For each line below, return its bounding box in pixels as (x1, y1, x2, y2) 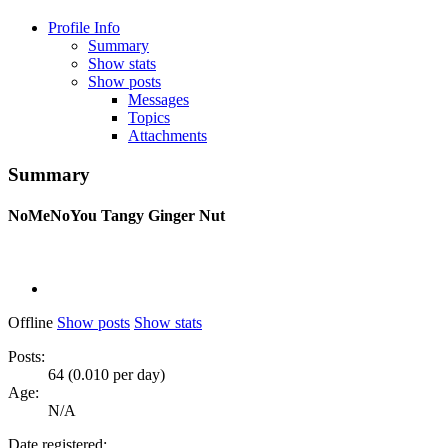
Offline (8, 314, 53, 332)
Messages (128, 90, 189, 108)
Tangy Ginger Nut (101, 206, 225, 224)
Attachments (128, 126, 207, 144)
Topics (128, 108, 170, 126)
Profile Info (48, 18, 120, 36)
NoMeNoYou (8, 206, 101, 224)
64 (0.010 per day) (48, 366, 165, 384)
